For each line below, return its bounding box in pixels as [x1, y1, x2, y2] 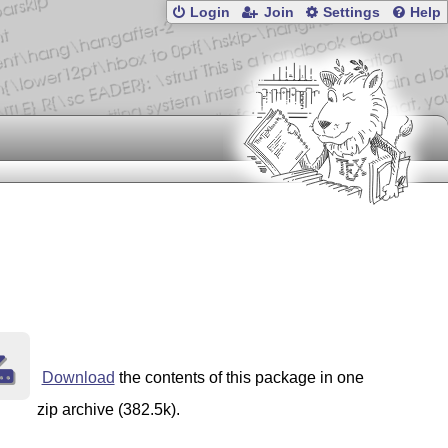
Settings [323, 5, 381, 21]
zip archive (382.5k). [36, 401, 180, 419]
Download [41, 369, 115, 387]
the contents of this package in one [114, 369, 364, 387]
